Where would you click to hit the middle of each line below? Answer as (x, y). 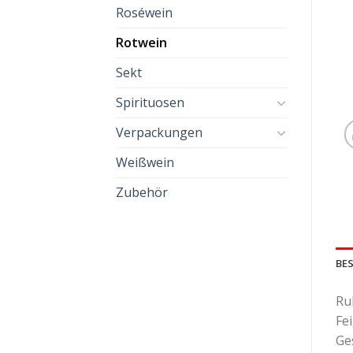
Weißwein (145, 162)
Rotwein (141, 42)
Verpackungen (159, 132)
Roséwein (144, 12)
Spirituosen (150, 102)
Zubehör (142, 192)
